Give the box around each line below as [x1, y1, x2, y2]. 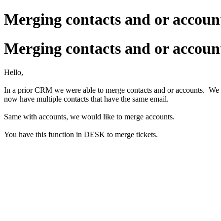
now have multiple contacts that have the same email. [4, 95, 169, 104]
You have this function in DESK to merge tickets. [4, 130, 158, 139]
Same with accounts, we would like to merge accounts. [4, 112, 175, 121]
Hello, [4, 68, 23, 77]
